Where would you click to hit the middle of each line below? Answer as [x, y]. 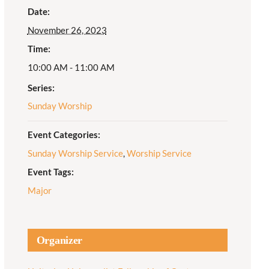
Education [31, 30]
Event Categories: [64, 134]
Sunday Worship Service [75, 153]
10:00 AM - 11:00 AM [71, 67]
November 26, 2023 [67, 30]
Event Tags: [50, 171]
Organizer [59, 240]
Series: [41, 87]
